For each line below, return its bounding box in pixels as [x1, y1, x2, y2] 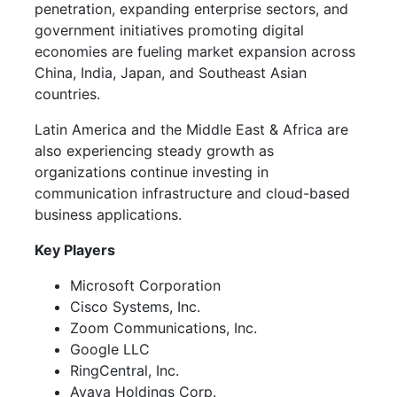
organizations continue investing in [35, 162, 269, 181]
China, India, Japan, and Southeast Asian [35, 63, 307, 82]
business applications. [35, 205, 182, 223]
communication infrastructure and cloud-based [35, 183, 350, 202]
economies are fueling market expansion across [35, 42, 355, 60]
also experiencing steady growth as [35, 141, 274, 160]
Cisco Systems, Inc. [70, 297, 200, 315]
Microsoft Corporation [70, 276, 221, 294]
